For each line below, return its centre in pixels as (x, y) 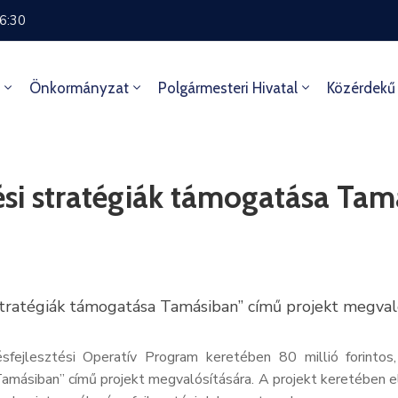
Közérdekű (361, 88)
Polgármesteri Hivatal (227, 88)
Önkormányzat (79, 88)
